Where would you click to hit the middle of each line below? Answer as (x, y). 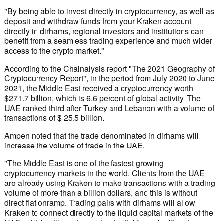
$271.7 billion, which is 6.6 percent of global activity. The (103, 98)
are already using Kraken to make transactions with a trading (110, 183)
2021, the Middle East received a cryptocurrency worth (99, 88)
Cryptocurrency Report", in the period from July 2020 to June (110, 78)
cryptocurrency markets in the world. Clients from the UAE (105, 173)
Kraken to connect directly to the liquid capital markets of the (109, 213)
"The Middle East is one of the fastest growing (84, 163)
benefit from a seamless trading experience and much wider (108, 41)
